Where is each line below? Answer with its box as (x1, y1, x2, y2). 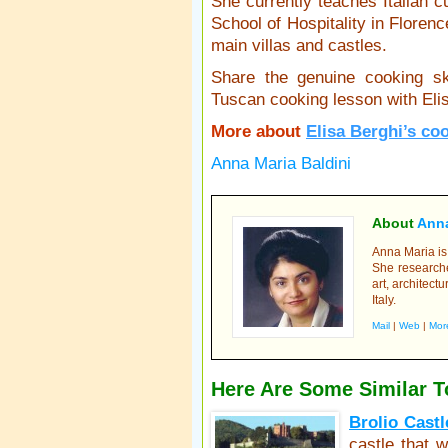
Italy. (372, 293, 396, 307)
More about (211, 122, 301, 141)
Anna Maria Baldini (211, 154, 351, 173)
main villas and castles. (211, 36, 387, 55)
